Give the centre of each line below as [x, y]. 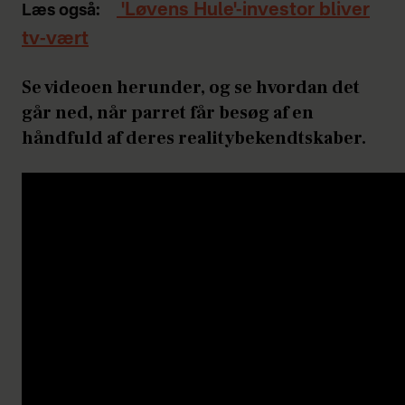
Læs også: [61, 10]
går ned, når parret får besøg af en [168, 113]
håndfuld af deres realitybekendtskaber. [194, 138]
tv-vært [55, 39]
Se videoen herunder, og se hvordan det [191, 87]
